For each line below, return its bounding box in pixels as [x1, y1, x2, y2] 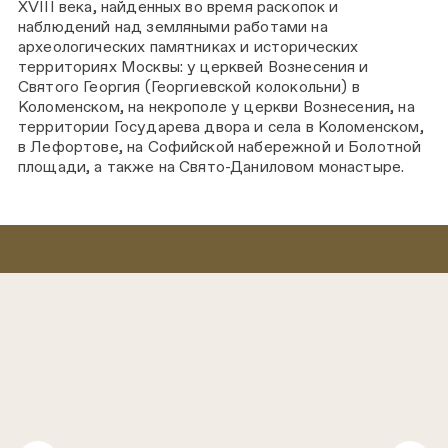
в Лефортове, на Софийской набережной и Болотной [18, 136, 422, 156]
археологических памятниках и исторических [18, 36, 359, 56]
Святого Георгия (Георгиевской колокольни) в [18, 76, 360, 96]
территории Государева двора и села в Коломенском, [18, 116, 424, 136]
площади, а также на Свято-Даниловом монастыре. [18, 156, 405, 176]
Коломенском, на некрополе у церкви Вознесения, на [18, 96, 415, 116]
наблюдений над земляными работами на [18, 16, 328, 36]
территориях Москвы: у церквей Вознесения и [18, 56, 369, 76]
